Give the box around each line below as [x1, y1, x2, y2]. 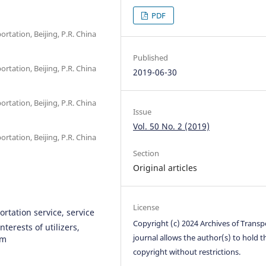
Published [133, 52, 169, 63]
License [133, 201, 160, 213]
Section [133, 147, 160, 159]
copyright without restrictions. [133, 246, 241, 257]
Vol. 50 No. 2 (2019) [133, 120, 210, 132]
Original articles [133, 161, 198, 173]
